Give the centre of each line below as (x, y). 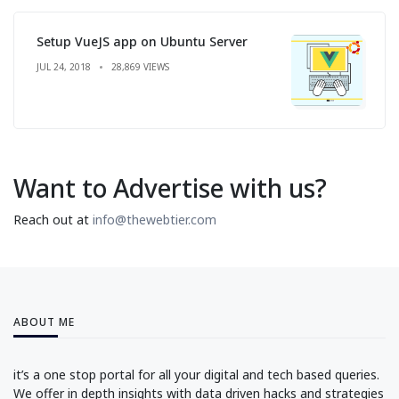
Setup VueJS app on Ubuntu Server (142, 41)
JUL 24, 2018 (64, 66)
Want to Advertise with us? (170, 187)
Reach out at (53, 219)
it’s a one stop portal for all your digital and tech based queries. (196, 374)
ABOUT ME (44, 322)
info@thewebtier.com (155, 219)
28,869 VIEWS (140, 66)
